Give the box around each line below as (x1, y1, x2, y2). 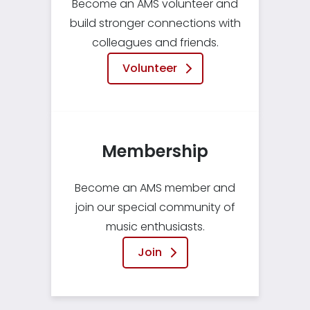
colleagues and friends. (91, 35, 219, 51)
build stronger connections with (69, 15, 241, 31)
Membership (102, 140, 208, 163)
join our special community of (75, 199, 235, 215)
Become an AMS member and (75, 180, 235, 196)
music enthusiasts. (105, 219, 205, 235)
